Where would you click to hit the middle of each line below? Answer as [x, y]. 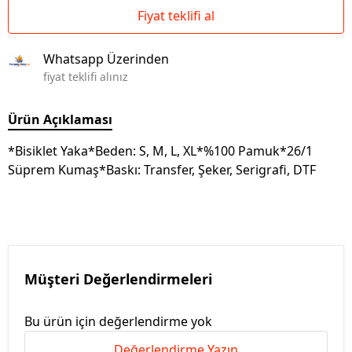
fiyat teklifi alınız [86, 77]
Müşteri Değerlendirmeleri [118, 279]
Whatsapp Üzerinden [106, 59]
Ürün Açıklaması [60, 119]
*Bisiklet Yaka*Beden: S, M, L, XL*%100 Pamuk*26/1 [160, 151]
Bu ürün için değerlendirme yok [118, 321]
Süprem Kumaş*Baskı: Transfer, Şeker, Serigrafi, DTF [162, 170]
